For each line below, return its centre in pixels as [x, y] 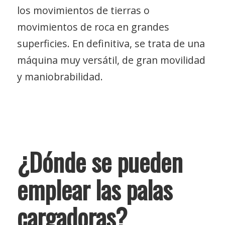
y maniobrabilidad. [60, 77]
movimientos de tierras [87, 11]
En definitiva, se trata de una [138, 44]
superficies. [44, 44]
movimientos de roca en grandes [93, 27]
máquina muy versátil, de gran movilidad [111, 60]
